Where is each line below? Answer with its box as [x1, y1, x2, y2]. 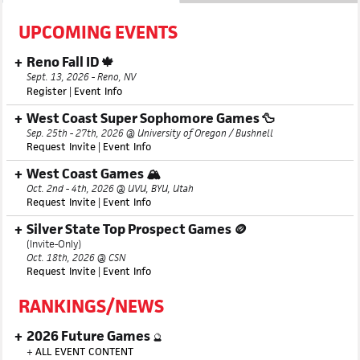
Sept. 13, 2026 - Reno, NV [27, 70, 136, 84]
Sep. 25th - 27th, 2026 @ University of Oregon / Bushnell [27, 126, 273, 140]
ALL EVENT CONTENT [35, 345, 133, 358]
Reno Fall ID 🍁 [27, 53, 114, 71]
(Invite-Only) [27, 237, 81, 251]
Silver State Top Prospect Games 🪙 [27, 220, 247, 238]
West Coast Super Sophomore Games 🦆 [27, 109, 275, 127]
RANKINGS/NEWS [18, 295, 164, 317]
